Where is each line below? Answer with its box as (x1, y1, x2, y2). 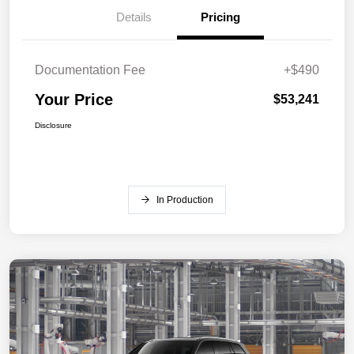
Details (115, 9, 152, 24)
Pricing (201, 9, 240, 24)
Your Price (35, 90, 113, 108)
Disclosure (35, 120, 72, 130)
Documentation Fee (35, 62, 145, 77)
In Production (156, 194, 213, 205)
